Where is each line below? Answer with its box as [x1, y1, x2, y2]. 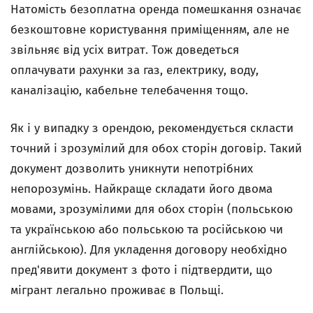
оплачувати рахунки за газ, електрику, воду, [10, 63, 259, 78]
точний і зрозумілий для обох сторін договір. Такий [10, 141, 302, 156]
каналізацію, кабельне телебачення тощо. [10, 83, 248, 98]
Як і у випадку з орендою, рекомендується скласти [10, 121, 293, 136]
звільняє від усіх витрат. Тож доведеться [10, 43, 239, 57]
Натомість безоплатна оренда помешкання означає [10, 2, 301, 17]
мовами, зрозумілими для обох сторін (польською [10, 202, 293, 217]
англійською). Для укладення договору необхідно [10, 242, 287, 257]
